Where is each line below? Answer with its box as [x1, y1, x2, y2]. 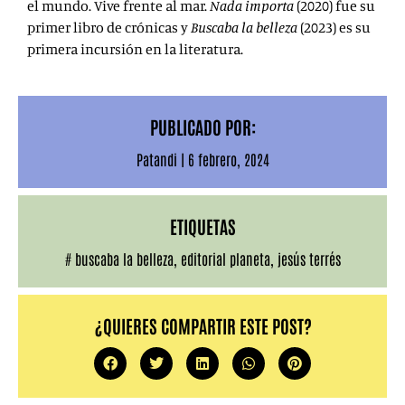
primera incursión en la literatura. [27, 40, 243, 59]
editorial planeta [180, 250, 270, 268]
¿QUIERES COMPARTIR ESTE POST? [93, 314, 312, 338]
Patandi [136, 150, 177, 169]
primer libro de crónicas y [27, 18, 191, 37]
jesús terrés [277, 250, 341, 268]
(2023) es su [297, 18, 371, 37]
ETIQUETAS [169, 214, 236, 239]
